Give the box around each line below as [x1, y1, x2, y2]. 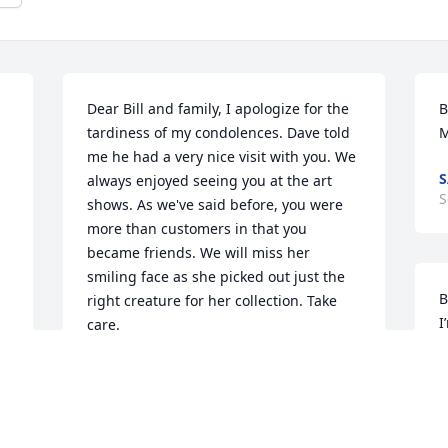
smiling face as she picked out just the [87, 267, 346, 287]
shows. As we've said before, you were [87, 195, 344, 215]
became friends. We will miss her [87, 243, 311, 263]
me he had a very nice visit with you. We [87, 147, 357, 167]
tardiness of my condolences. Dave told [87, 123, 351, 143]
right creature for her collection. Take [87, 291, 338, 311]
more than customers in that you [87, 219, 308, 239]
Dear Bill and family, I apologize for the [87, 99, 350, 119]
